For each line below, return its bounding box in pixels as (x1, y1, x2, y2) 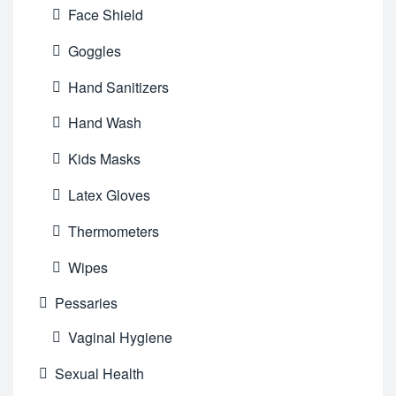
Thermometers (67, 220, 159, 241)
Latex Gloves (67, 184, 150, 205)
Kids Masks (67, 148, 141, 170)
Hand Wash (67, 112, 141, 133)
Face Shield (67, 4, 143, 26)
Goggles (67, 40, 121, 61)
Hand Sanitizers (67, 76, 169, 97)
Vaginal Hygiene (67, 326, 172, 347)
